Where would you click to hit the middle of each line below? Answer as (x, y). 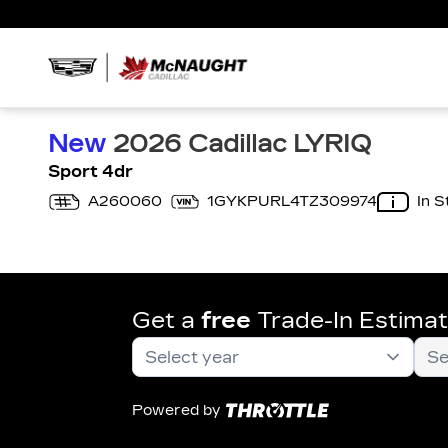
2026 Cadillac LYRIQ (238, 144)
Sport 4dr (90, 171)
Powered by (176, 410)
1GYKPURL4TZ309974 (291, 201)
